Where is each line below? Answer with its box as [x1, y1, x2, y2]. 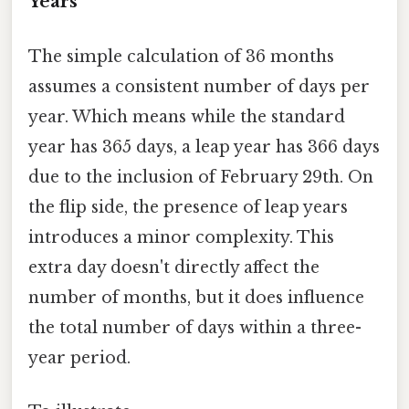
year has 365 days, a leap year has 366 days [28, 136, 380, 157]
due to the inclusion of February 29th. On [28, 166, 373, 187]
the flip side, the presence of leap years [28, 196, 348, 217]
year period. [28, 347, 131, 368]
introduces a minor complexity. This [28, 226, 334, 247]
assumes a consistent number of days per [28, 76, 370, 97]
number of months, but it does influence [28, 287, 364, 308]
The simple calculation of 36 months [28, 46, 334, 67]
